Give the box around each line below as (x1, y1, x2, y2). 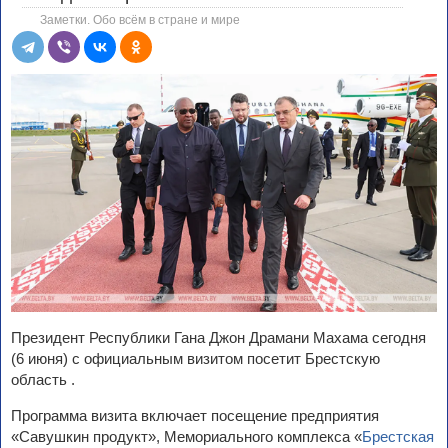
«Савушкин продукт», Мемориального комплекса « (11, 427, 362, 445)
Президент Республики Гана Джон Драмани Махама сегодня (11, 328, 426, 346)
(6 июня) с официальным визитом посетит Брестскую (11, 349, 380, 367)
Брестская (362, 427, 434, 445)
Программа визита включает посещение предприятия (11, 406, 379, 424)
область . (11, 370, 75, 388)
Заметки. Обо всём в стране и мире (40, 14, 240, 27)
